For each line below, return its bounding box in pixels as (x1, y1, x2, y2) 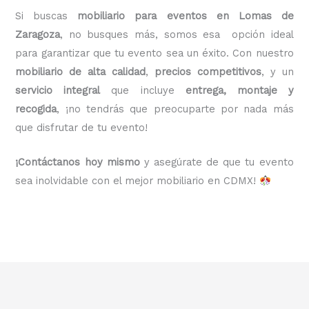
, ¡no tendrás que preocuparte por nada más (57, 102, 294, 115)
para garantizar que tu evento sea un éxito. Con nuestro (15, 46, 294, 59)
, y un (261, 65, 294, 78)
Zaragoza (15, 28, 61, 41)
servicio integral (15, 83, 101, 97)
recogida (15, 102, 57, 115)
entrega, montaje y (185, 83, 294, 97)
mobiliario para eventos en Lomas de (77, 9, 294, 22)
